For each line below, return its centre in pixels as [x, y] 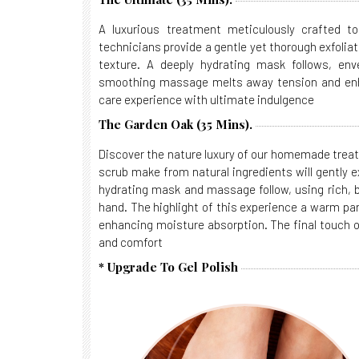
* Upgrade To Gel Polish [168, 267]
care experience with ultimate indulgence [206, 99]
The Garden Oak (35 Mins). [175, 124]
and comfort [131, 242]
